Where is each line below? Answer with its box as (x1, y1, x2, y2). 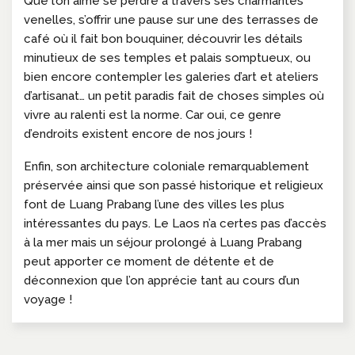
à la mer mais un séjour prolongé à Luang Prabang (24, 235, 302, 250)
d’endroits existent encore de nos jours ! (24, 126, 252, 141)
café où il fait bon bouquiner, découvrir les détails (24, 31, 303, 46)
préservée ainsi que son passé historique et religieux (24, 177, 323, 193)
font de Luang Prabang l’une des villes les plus (24, 197, 284, 212)
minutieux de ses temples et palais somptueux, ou (24, 50, 311, 65)
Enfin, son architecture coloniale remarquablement (24, 158, 309, 174)
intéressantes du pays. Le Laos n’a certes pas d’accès (24, 216, 326, 231)
